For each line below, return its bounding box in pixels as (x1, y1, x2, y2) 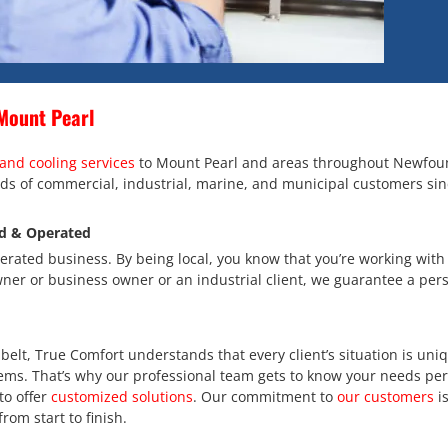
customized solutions (51, 387, 193, 406)
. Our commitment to (193, 387, 337, 406)
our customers (337, 387, 434, 406)
